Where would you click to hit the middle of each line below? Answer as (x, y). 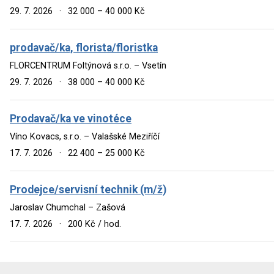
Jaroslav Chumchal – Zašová (68, 207)
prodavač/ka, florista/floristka (84, 47)
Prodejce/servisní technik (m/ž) (88, 189)
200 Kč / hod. (94, 224)
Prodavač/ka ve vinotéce (71, 118)
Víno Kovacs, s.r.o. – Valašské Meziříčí (85, 136)
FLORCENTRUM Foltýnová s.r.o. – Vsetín (88, 65)
